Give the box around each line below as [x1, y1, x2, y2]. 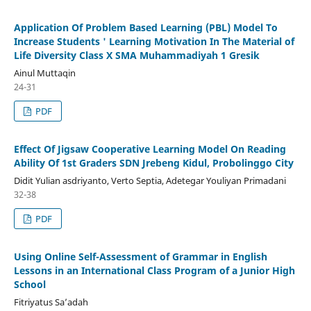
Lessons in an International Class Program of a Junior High [13, 263, 295, 277]
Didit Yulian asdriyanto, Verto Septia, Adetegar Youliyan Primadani [13, 174, 286, 187]
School [13, 277, 46, 291]
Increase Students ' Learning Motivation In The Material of [13, 34, 294, 48]
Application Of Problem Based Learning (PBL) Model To [13, 20, 278, 34]
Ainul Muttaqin [13, 66, 76, 79]
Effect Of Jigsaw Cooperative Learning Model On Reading [13, 142, 286, 155]
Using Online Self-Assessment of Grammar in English [13, 249, 267, 263]
